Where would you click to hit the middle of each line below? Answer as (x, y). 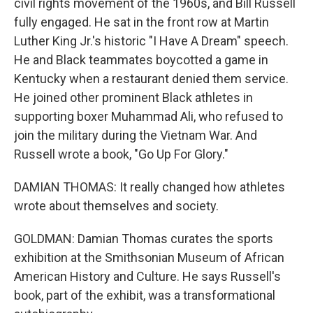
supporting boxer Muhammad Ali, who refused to (148, 116)
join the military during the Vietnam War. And (136, 135)
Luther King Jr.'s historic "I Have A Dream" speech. (151, 41)
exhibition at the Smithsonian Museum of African (149, 257)
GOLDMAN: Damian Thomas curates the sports (144, 239)
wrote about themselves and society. (116, 206)
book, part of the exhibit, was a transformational (145, 295)
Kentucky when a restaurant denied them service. (151, 79)
